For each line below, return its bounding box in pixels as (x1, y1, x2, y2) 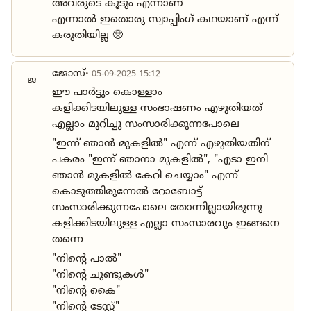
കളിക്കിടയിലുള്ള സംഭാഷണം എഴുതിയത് (52, 102, 262, 116)
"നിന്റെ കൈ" (52, 285, 120, 299)
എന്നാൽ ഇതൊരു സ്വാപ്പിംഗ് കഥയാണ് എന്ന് (52, 13, 278, 27)
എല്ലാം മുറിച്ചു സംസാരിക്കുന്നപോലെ (52, 118, 239, 132)
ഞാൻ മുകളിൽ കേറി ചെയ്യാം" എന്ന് (52, 169, 238, 183)
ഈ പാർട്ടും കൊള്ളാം (52, 86, 162, 100)
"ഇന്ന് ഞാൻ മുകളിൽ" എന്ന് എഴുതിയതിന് (52, 137, 270, 151)
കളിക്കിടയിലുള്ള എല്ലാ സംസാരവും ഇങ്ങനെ (52, 217, 280, 231)
